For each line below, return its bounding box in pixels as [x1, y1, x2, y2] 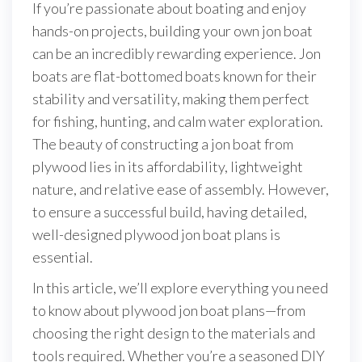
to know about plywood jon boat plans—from [32, 301, 305, 319]
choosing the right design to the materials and [32, 324, 315, 342]
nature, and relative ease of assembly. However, [32, 180, 329, 198]
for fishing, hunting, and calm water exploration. [32, 112, 323, 130]
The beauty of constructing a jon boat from [32, 135, 293, 153]
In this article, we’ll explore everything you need [32, 279, 328, 297]
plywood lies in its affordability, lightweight [32, 158, 303, 175]
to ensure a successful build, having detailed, [32, 203, 307, 221]
